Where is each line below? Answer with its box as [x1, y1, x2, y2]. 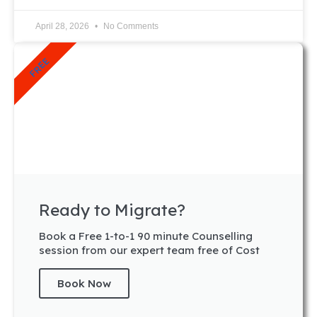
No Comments [101, 21, 158, 31]
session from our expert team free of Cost [39, 243, 260, 257]
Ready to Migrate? [39, 200, 185, 220]
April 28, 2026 [35, 21, 91, 31]
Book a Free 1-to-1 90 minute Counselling [39, 229, 253, 243]
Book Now [57, 277, 111, 290]
